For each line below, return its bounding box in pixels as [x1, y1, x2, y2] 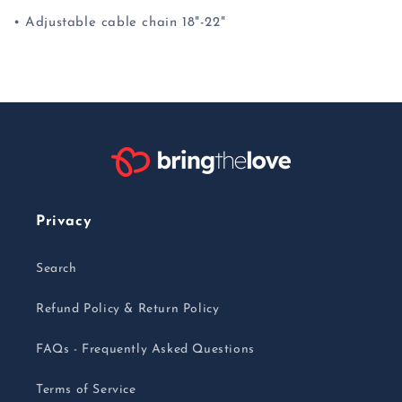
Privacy [36, 214, 92, 229]
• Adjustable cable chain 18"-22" [13, 16, 226, 30]
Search [36, 262, 77, 275]
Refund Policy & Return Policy [36, 302, 220, 316]
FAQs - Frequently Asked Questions [36, 343, 255, 356]
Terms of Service [36, 383, 136, 397]
